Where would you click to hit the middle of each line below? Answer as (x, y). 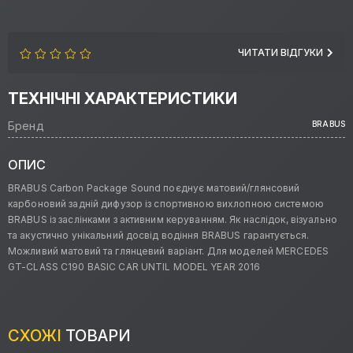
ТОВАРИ (96, 336)
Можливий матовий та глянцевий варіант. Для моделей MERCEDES (169, 251)
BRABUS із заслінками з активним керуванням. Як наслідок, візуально (173, 220)
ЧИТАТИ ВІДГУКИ (281, 53)
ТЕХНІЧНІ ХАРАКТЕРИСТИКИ (123, 99)
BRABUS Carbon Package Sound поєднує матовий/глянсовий (154, 188)
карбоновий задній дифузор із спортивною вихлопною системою (166, 204)
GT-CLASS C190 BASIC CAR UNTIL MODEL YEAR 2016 (134, 267)
